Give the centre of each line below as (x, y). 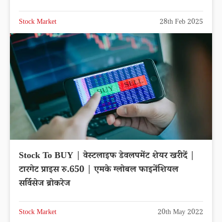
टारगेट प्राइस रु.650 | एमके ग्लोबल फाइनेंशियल (99, 170)
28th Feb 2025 (181, 23)
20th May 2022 (180, 213)
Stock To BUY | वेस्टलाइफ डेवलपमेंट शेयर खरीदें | (107, 156)
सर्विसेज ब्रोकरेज (45, 184)
